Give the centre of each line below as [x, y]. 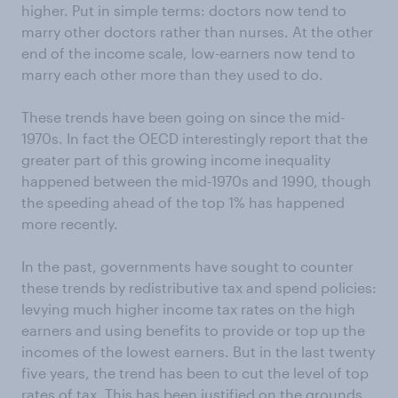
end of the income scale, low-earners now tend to [188, 53]
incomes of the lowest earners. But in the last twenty [198, 351]
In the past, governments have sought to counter [187, 266]
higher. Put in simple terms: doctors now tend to [184, 10]
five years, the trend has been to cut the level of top [195, 373]
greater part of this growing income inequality [176, 159]
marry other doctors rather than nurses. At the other [197, 32]
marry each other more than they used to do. [172, 74]
